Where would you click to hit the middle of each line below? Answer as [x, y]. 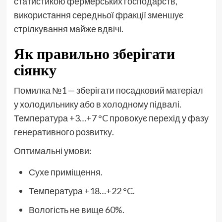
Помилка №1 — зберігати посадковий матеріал [108, 90]
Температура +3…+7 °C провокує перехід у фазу [111, 118]
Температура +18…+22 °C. [82, 191]
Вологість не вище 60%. [76, 209]
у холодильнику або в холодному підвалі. [97, 104]
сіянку [35, 70]
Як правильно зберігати [94, 53]
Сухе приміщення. [65, 172]
